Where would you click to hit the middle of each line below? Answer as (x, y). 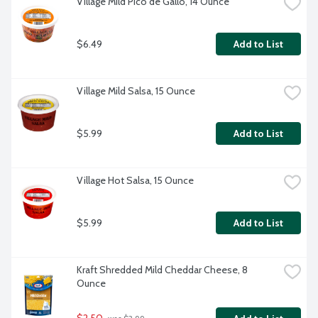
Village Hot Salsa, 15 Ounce (135, 181)
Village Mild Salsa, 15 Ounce (136, 91)
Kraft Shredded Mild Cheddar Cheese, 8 (162, 270)
